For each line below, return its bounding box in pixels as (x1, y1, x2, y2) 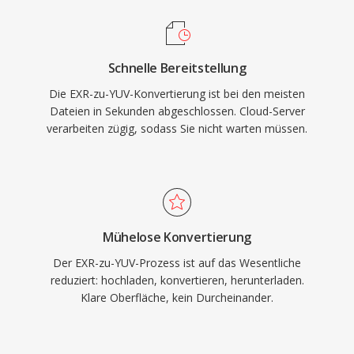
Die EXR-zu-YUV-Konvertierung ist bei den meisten (49, 86, 305, 101)
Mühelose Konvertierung (103, 228, 251, 246)
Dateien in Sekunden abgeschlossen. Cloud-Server (49, 104, 305, 119)
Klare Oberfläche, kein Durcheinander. (81, 290, 273, 305)
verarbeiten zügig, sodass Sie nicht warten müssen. (47, 121, 307, 136)
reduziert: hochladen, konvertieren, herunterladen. (50, 273, 304, 288)
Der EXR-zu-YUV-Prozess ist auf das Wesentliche (53, 255, 301, 270)
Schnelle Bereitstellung (107, 59, 247, 77)
